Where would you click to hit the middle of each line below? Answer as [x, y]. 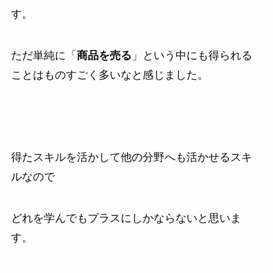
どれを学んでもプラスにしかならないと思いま [126, 218]
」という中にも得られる [192, 55]
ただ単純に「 [44, 55]
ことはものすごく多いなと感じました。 [109, 75]
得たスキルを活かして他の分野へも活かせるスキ [131, 158]
